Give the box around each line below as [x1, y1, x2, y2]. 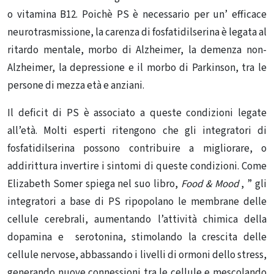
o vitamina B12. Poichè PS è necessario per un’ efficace [7, 7, 267, 22]
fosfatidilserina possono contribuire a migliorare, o [7, 141, 267, 156]
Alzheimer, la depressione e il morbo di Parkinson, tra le [7, 61, 267, 75]
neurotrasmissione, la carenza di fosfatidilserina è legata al [7, 25, 267, 40]
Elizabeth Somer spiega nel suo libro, [7, 177, 181, 191]
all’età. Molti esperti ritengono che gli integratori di [7, 124, 267, 138]
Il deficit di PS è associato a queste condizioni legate [7, 106, 267, 120]
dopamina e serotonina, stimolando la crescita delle [7, 230, 267, 245]
